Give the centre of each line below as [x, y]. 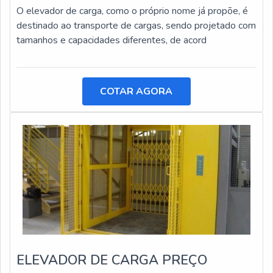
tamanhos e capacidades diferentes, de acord [112, 40]
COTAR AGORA [136, 91]
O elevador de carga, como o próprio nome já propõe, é [132, 11]
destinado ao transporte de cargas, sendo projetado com [136, 26]
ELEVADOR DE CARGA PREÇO [112, 260]
